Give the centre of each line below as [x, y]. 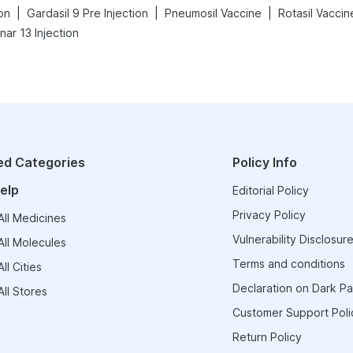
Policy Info [264, 162]
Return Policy [267, 337]
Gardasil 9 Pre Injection [87, 13]
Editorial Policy [270, 190]
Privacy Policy [269, 215]
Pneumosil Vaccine [213, 13]
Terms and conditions [288, 264]
